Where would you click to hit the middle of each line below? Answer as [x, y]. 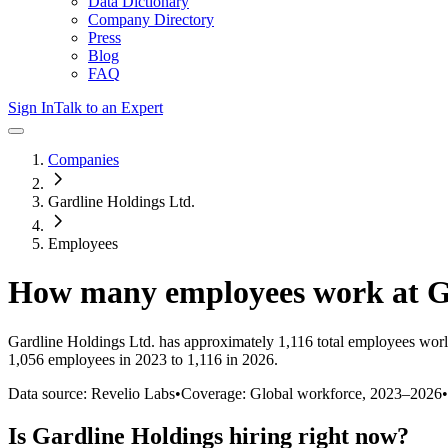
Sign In [31, 107]
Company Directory [151, 19]
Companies [83, 159]
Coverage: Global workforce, [275, 393]
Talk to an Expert [108, 107]
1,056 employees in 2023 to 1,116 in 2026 [141, 359]
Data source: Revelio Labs [91, 393]
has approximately [214, 341]
